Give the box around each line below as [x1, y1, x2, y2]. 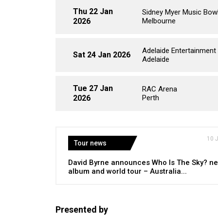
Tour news [74, 139, 107, 147]
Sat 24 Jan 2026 [73, 50, 130, 59]
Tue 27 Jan [73, 84, 113, 93]
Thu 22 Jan [73, 7, 113, 16]
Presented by [55, 204, 108, 215]
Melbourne [142, 17, 176, 25]
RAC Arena [142, 85, 178, 93]
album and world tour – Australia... [68, 167, 187, 176]
